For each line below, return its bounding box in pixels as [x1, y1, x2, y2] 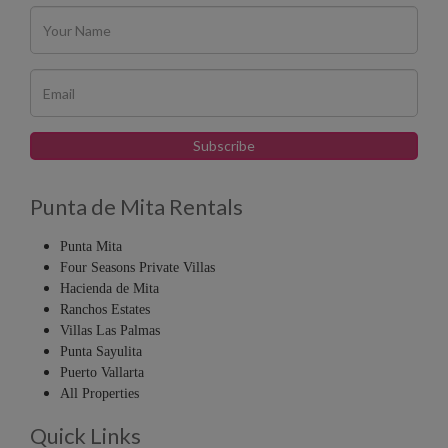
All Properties [60, 386, 139, 402]
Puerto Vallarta [60, 365, 144, 381]
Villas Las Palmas [60, 323, 160, 339]
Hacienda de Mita [60, 281, 159, 297]
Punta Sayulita [60, 344, 142, 360]
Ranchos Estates [60, 302, 150, 318]
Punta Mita [60, 239, 122, 255]
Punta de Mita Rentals [30, 193, 243, 221]
